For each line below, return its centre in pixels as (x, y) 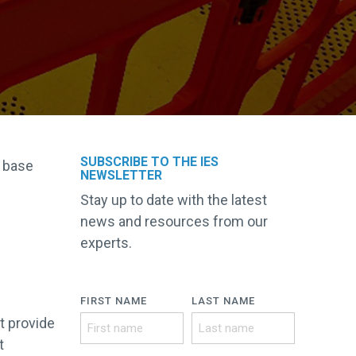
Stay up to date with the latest (174, 199)
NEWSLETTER (121, 175)
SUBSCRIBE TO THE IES (149, 161)
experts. (106, 242)
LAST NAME (223, 300)
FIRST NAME (114, 300)
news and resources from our (174, 221)
